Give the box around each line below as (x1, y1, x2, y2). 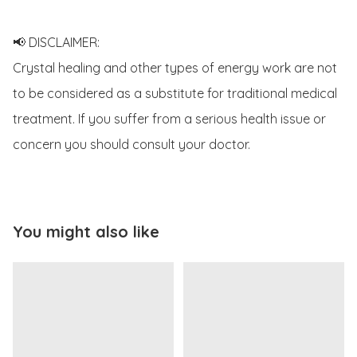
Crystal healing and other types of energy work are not (13, 60, 337, 76)
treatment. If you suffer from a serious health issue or (13, 111, 326, 127)
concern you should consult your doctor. (13, 136, 250, 153)
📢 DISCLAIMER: (13, 34, 100, 51)
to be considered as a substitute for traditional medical (13, 85, 337, 102)
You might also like (13, 222, 159, 242)
